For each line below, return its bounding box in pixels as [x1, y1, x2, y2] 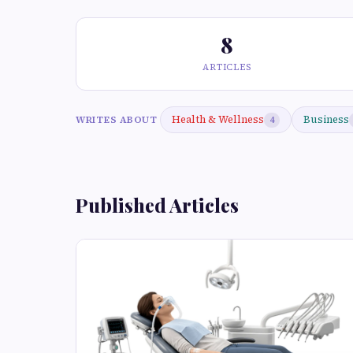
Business [303, 113, 349, 126]
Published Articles [76, 192, 239, 217]
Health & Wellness [172, 113, 264, 126]
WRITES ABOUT [76, 113, 157, 126]
